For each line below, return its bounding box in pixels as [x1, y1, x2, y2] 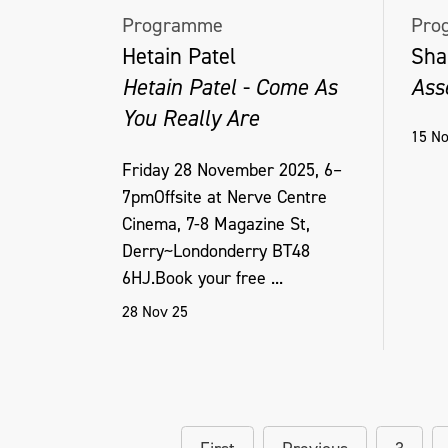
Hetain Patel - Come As [122, 72, 337, 103]
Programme [122, 12, 223, 40]
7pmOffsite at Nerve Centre [122, 184, 327, 209]
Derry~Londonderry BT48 [122, 238, 310, 263]
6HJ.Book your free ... [122, 265, 283, 290]
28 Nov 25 [122, 300, 188, 322]
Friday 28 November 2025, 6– [122, 157, 342, 182]
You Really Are [122, 103, 259, 134]
